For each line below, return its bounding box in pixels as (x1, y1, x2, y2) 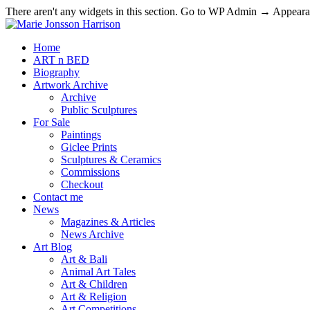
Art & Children (61, 278, 127, 290)
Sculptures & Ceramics (61, 154, 161, 165)
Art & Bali (61, 253, 107, 265)
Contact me (33, 191, 83, 203)
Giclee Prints (61, 141, 117, 153)
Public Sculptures (61, 104, 137, 116)
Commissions (61, 166, 120, 178)
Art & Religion (61, 291, 127, 302)
